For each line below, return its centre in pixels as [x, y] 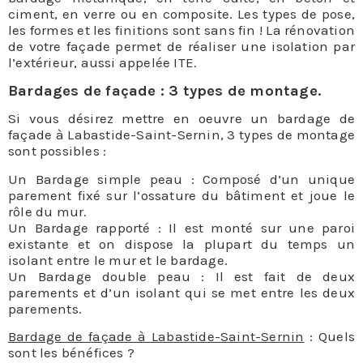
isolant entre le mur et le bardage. [118, 260]
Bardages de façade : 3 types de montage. [165, 90]
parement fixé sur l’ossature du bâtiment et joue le [181, 195]
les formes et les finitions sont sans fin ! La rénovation [181, 30]
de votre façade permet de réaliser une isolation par [181, 47]
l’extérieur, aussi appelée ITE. [103, 63]
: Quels [329, 337]
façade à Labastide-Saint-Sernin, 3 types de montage [181, 135]
